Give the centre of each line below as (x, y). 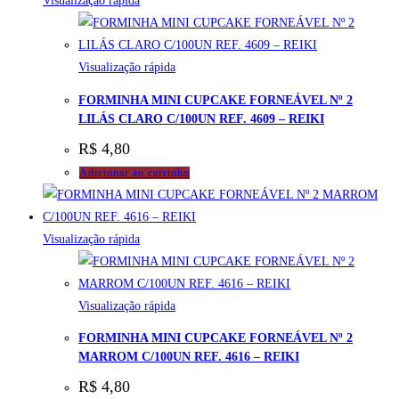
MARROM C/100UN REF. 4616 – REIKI (189, 357)
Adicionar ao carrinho (134, 172)
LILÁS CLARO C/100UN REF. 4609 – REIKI (201, 118)
